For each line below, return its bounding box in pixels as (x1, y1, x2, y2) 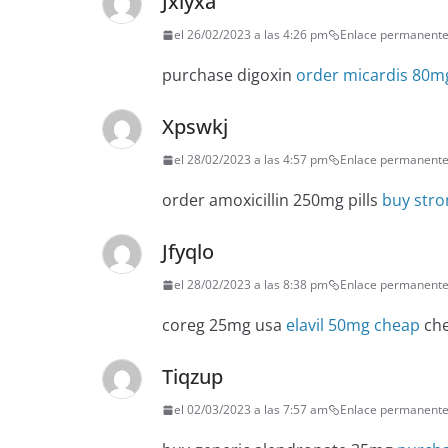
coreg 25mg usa (162, 314, 286, 337)
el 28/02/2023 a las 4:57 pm (174, 151, 328, 169)
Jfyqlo (162, 238, 214, 266)
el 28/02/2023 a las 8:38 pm (174, 276, 328, 294)
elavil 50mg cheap (286, 314, 420, 337)
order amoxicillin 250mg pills (162, 189, 382, 212)
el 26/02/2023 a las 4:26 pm (174, 26, 328, 44)
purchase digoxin (162, 64, 296, 87)
